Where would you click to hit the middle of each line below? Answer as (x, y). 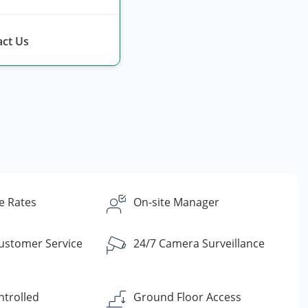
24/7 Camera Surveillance (199, 243)
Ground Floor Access (188, 297)
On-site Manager (177, 202)
